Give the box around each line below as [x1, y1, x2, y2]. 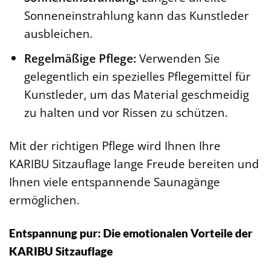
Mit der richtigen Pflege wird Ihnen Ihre [9, 137, 221, 154]
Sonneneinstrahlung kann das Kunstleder [24, 7, 249, 24]
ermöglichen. [9, 192, 80, 209]
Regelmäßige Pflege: [24, 50, 136, 67]
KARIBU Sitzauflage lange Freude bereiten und [9, 155, 259, 172]
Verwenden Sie [136, 50, 220, 67]
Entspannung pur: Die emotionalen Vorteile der [9, 226, 253, 240]
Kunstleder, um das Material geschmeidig [24, 86, 249, 103]
